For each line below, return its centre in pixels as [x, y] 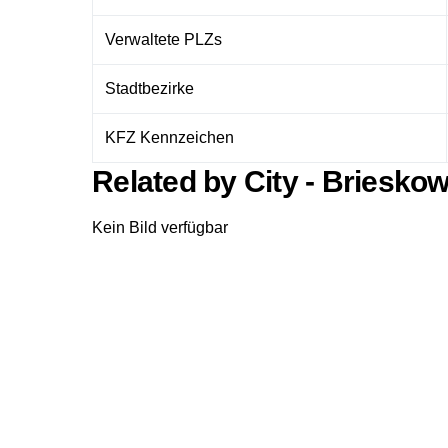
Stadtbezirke [149, 88]
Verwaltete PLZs [163, 39]
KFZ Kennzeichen [169, 137]
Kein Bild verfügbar [160, 227]
